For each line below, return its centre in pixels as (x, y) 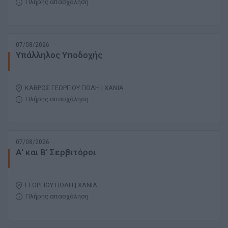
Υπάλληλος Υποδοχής (59, 55)
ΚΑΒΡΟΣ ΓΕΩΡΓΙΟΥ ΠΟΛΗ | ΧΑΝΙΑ (74, 88)
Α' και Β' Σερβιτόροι (56, 152)
